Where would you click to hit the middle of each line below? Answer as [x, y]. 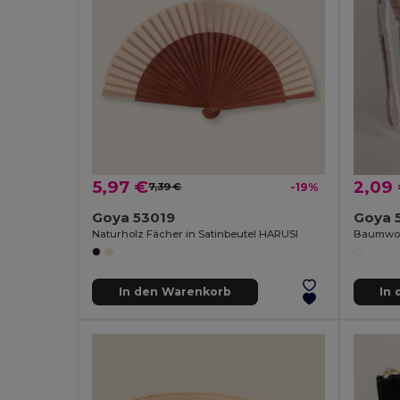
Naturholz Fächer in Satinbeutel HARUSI [196, 233]
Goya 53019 [134, 217]
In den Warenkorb [175, 292]
